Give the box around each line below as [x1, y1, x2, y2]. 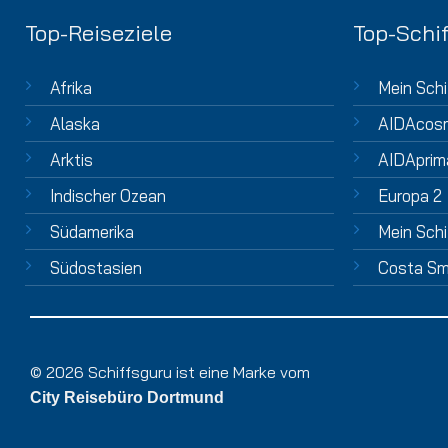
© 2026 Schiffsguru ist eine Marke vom [30, 361, 310, 382]
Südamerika [49, 221, 134, 243]
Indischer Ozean [49, 185, 166, 207]
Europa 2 [378, 185, 443, 207]
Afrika [49, 77, 92, 99]
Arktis [49, 149, 93, 171]
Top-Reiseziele [24, 19, 172, 48]
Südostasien [49, 257, 142, 279]
